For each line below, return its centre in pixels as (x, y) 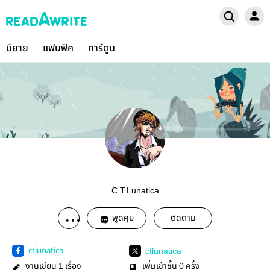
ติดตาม (183, 218)
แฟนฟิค (58, 49)
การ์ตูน (102, 49)
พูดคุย (123, 218)
